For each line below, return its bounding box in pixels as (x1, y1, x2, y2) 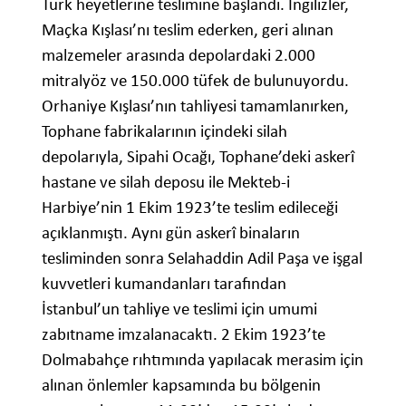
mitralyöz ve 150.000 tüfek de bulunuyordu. (42, 69, 349, 91)
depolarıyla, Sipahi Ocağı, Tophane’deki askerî (42, 145, 354, 167)
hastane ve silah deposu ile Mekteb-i (42, 170, 290, 192)
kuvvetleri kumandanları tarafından (42, 272, 286, 294)
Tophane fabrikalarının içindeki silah (42, 120, 287, 141)
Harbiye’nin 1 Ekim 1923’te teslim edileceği (42, 196, 338, 217)
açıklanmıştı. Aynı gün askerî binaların (42, 221, 300, 243)
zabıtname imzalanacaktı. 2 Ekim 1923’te (42, 323, 325, 344)
